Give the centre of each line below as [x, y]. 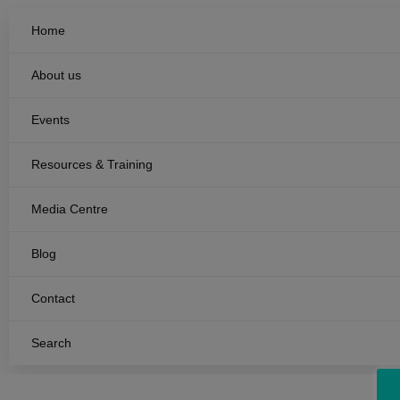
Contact [53, 298]
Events [50, 120]
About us [56, 75]
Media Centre [70, 209]
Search [51, 343]
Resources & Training [92, 164]
